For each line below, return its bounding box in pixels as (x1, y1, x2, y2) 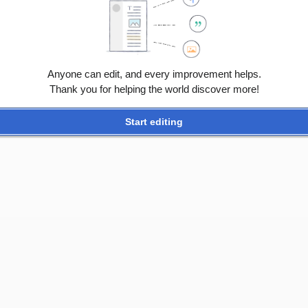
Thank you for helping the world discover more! (49, 82, 259, 95)
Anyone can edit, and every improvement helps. (47, 67, 261, 80)
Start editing (125, 115, 183, 127)
